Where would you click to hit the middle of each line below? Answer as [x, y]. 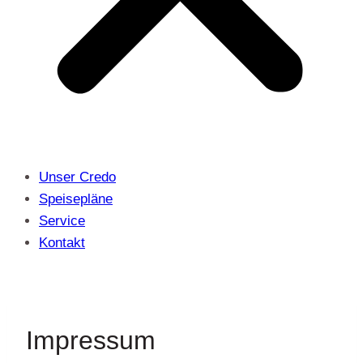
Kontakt [62, 243]
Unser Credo [77, 177]
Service [62, 221]
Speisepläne [76, 199]
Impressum [91, 340]
